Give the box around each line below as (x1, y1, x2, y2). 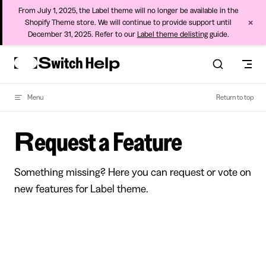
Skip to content (14, 56, 63, 64)
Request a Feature (34, 129, 182, 156)
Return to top (216, 94, 254, 101)
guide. (207, 30, 229, 38)
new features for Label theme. (14, 183, 148, 194)
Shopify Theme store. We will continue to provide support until (25, 18, 232, 26)
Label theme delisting (137, 30, 208, 38)
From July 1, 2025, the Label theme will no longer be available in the (18, 7, 239, 14)
